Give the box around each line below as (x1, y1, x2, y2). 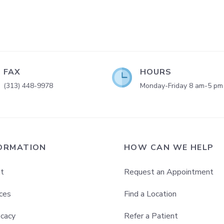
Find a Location (124, 188, 176, 199)
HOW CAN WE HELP (124, 142, 214, 153)
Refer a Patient (124, 210, 178, 221)
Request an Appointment (124, 166, 213, 177)
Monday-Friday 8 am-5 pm (140, 81, 223, 90)
